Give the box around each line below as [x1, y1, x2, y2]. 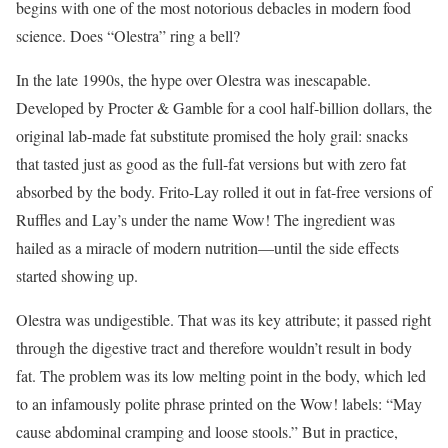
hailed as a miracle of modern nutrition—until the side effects [16, 236, 399, 258]
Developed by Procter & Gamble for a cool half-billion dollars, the [16, 96, 432, 118]
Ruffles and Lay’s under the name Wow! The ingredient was [16, 208, 395, 230]
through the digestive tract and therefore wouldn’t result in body [16, 336, 412, 358]
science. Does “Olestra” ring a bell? [16, 24, 240, 46]
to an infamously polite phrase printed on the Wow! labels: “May [16, 392, 422, 414]
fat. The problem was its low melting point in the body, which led [16, 364, 426, 386]
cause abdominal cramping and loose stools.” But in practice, [16, 420, 398, 442]
